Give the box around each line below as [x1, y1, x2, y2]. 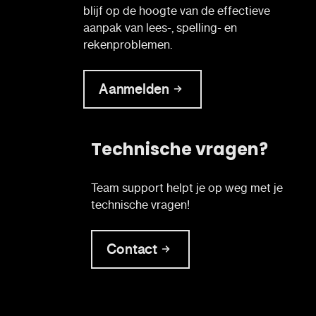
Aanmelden [99, 80, 169, 97]
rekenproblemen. [83, 37, 172, 51]
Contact [106, 241, 157, 257]
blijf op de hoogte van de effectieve [83, 3, 270, 18]
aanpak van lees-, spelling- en [83, 20, 237, 35]
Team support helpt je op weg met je [90, 180, 283, 195]
